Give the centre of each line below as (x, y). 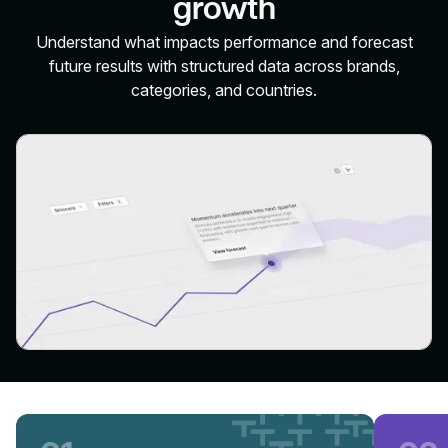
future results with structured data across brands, (224, 66)
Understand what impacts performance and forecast (224, 42)
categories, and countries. (224, 90)
